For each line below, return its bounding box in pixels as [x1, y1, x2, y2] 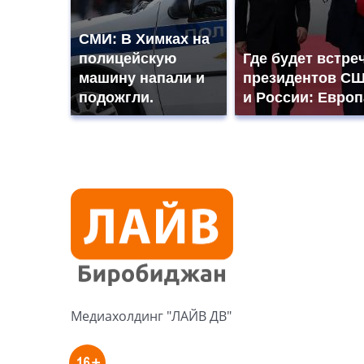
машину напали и [79, 69, 205, 86]
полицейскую [79, 50, 176, 67]
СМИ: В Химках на [79, 30, 210, 47]
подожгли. [79, 89, 154, 106]
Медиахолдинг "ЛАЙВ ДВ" [71, 307, 232, 326]
